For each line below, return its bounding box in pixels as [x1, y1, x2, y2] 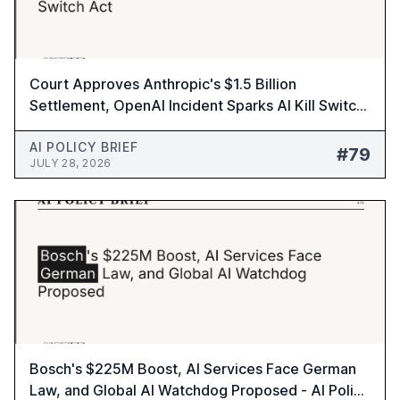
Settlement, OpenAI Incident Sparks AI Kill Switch [29, 96, 364, 114]
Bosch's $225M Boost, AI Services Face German [29, 360, 356, 378]
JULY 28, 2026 [29, 156, 112, 170]
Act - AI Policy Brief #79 [29, 118, 193, 136]
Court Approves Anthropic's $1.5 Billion [29, 75, 296, 93]
